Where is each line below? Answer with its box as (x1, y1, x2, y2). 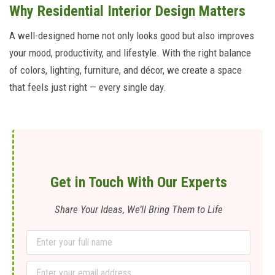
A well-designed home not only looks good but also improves (9, 29, 254, 42)
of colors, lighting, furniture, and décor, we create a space (9, 64, 242, 76)
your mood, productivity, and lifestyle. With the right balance (9, 47, 251, 59)
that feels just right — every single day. (9, 81, 166, 93)
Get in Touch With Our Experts (50, 174, 227, 191)
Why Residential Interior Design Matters (9, 2, 246, 20)
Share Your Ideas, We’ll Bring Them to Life (54, 203, 223, 215)
